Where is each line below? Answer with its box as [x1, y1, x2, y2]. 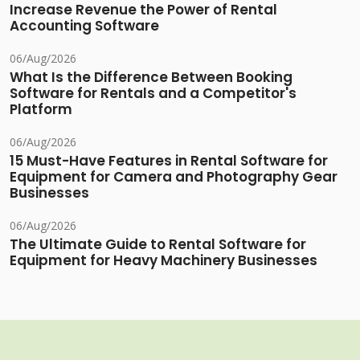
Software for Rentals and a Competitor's [10, 84, 297, 104]
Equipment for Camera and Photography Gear [10, 167, 337, 187]
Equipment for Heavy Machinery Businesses [10, 251, 317, 271]
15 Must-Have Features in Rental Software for [10, 151, 328, 171]
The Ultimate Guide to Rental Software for [10, 235, 306, 255]
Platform [10, 100, 72, 120]
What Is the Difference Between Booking [10, 67, 292, 88]
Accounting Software [10, 16, 159, 36]
